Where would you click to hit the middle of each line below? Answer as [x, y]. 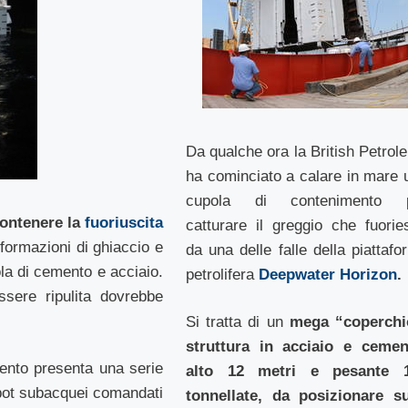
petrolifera [222, 274]
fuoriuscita [124, 222]
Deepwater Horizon [327, 274]
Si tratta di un [237, 322]
